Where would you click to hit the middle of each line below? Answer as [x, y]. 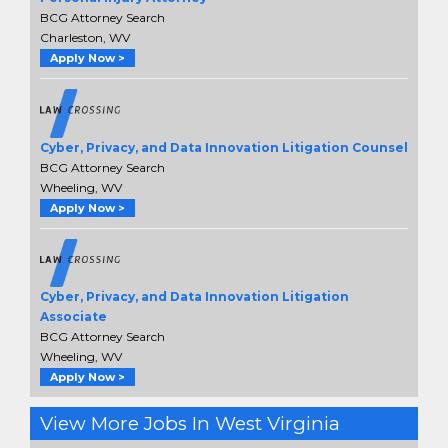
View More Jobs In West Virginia [190, 423]
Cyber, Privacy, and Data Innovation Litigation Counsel [224, 147]
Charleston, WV [85, 38]
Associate [73, 316]
